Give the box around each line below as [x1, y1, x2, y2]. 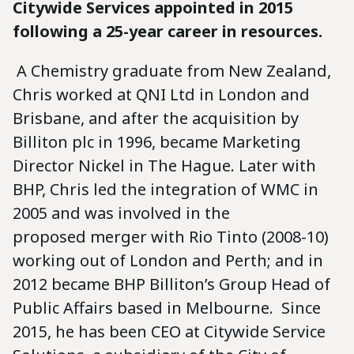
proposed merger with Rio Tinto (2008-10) [13, 226, 329, 248]
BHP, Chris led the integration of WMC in [13, 179, 318, 201]
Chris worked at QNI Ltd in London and [13, 84, 310, 106]
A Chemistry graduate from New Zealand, [17, 60, 331, 82]
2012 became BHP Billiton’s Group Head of [13, 273, 330, 296]
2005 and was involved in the [13, 202, 230, 224]
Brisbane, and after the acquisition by [13, 107, 299, 130]
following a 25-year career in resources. [13, 21, 322, 43]
